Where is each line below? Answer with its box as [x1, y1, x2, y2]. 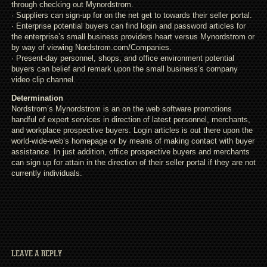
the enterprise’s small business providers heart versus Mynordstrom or [11, 32, 254, 41]
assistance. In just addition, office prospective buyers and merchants [11, 147, 250, 156]
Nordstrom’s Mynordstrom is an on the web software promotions [11, 104, 232, 113]
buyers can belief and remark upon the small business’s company [11, 64, 238, 73]
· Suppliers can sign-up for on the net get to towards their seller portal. [11, 11, 252, 20]
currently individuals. [11, 169, 82, 178]
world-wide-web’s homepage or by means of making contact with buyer [11, 136, 254, 145]
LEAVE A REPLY [11, 250, 62, 258]
